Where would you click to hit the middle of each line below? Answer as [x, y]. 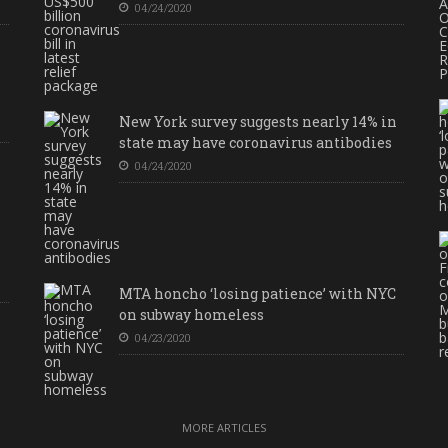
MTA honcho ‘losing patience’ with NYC [257, 294]
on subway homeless [191, 315]
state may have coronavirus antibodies [255, 143]
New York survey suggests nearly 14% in [257, 122]
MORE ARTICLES [223, 428]
